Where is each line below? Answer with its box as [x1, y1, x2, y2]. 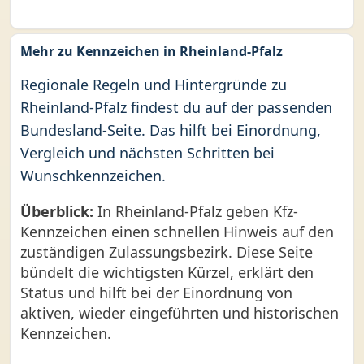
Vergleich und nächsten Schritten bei [20, 143, 275, 162]
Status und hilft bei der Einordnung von [20, 283, 292, 302]
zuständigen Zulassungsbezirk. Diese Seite [20, 242, 313, 262]
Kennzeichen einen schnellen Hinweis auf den [20, 222, 334, 241]
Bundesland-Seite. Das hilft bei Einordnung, [20, 120, 321, 140]
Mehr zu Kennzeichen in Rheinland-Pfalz [20, 42, 283, 60]
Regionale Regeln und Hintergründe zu [20, 75, 287, 94]
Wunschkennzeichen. [20, 166, 166, 185]
